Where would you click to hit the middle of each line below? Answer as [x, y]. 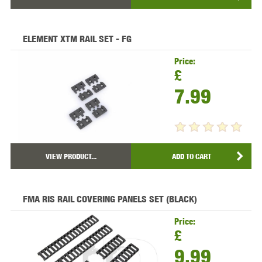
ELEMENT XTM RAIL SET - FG [77, 39]
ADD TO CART [191, 156]
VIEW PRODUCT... [71, 156]
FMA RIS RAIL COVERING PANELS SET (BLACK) [110, 199]
